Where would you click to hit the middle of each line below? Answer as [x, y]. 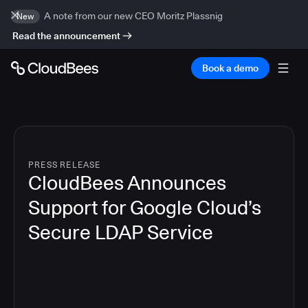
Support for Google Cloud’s [145, 208]
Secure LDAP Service [121, 232]
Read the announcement [66, 36]
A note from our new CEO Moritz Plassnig [133, 16]
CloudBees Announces [127, 183]
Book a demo [230, 68]
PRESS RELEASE [65, 165]
